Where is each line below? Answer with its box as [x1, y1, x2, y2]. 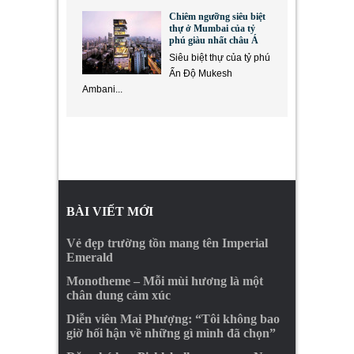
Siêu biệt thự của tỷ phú [169, 52, 270, 63]
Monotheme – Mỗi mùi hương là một [66, 274, 263, 288]
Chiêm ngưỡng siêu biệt [169, 11, 265, 22]
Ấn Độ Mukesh [169, 68, 232, 79]
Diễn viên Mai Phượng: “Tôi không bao [66, 312, 280, 326]
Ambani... [82, 84, 122, 95]
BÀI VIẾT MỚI [66, 205, 153, 218]
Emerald [66, 250, 113, 264]
